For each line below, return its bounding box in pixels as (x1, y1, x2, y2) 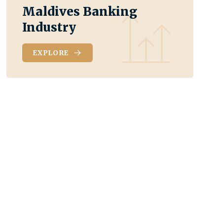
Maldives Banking (22, 3, 138, 19)
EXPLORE (33, 48, 69, 57)
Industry (22, 19, 76, 35)
